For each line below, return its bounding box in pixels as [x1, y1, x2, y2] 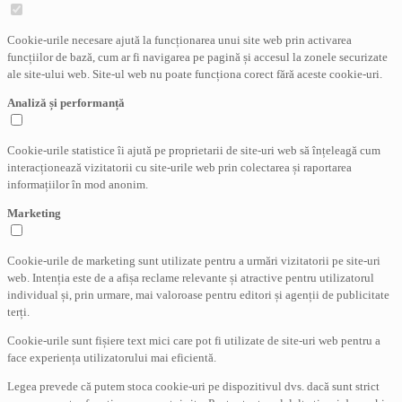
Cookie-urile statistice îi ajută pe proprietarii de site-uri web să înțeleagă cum [7, 143, 380, 157]
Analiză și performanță [7, 95, 125, 109]
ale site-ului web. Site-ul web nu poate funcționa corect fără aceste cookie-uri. [7, 66, 382, 81]
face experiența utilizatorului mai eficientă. [7, 350, 216, 364]
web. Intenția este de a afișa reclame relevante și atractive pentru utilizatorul [7, 270, 374, 284]
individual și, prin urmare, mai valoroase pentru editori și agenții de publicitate [7, 287, 389, 301]
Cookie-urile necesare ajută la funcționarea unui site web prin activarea [7, 32, 352, 47]
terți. [7, 304, 30, 319]
